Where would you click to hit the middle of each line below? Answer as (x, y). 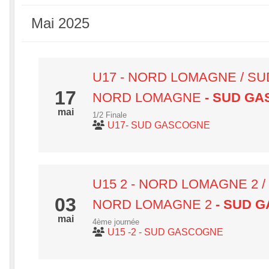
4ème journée (116, 222)
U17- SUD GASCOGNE (159, 125)
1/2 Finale (110, 115)
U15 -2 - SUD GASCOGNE (165, 232)
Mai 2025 (60, 23)
